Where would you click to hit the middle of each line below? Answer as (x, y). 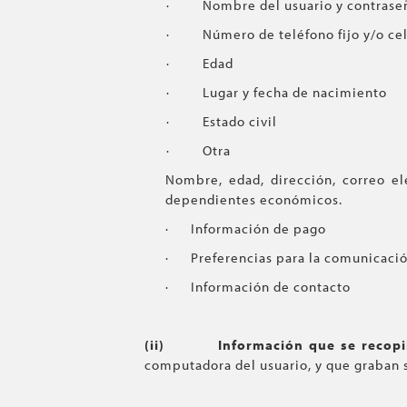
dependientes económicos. (253, 199)
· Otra (199, 150)
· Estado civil (222, 121)
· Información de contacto (258, 287)
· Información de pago (245, 228)
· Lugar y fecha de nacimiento (277, 92)
